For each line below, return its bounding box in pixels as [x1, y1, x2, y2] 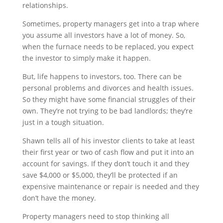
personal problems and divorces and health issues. [22, 83, 194, 93]
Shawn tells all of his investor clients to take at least [22, 135, 195, 145]
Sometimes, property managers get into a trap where [22, 18, 199, 28]
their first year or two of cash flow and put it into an [22, 147, 194, 157]
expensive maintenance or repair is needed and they [22, 181, 199, 191]
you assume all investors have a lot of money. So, [22, 30, 185, 40]
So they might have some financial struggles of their [22, 94, 196, 104]
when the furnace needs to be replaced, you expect [22, 41, 194, 51]
